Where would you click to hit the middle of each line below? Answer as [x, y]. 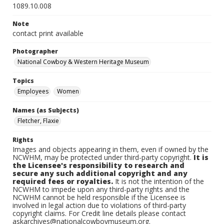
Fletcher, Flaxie [38, 121]
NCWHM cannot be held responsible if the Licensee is [99, 197]
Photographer [35, 51]
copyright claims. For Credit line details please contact [99, 213]
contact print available [48, 33]
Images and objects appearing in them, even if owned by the [110, 149]
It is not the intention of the [158, 181]
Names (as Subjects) [46, 110]
